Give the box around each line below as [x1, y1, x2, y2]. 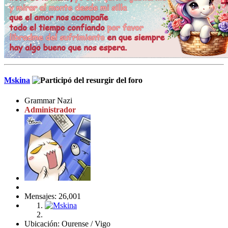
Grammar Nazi [24, 96, 72, 105]
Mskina [4, 76, 30, 85]
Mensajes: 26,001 [24, 191, 81, 201]
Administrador [24, 105, 76, 114]
